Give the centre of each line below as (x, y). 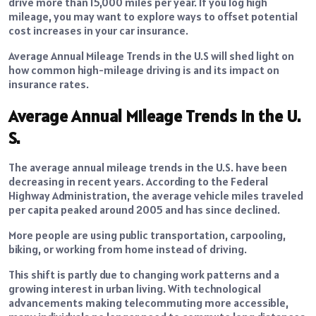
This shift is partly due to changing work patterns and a (144, 274)
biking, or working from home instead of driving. (128, 249)
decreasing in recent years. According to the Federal (138, 181)
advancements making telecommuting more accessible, (148, 302)
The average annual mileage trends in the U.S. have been (148, 167)
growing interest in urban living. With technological (135, 288)
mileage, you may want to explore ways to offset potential (153, 16)
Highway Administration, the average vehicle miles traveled (156, 195)
